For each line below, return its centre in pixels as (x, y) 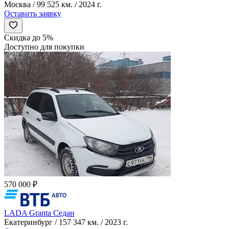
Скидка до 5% (29, 38)
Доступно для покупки (44, 47)
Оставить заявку (33, 14)
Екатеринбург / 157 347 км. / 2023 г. (66, 222)
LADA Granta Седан (39, 213)
